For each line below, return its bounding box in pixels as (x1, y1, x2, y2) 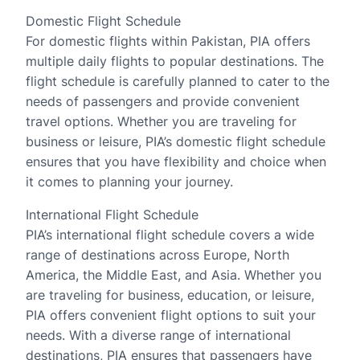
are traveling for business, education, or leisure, (26, 287, 314, 303)
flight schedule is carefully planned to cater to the (26, 73, 329, 89)
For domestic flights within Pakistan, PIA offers (26, 33, 310, 49)
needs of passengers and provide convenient (26, 93, 300, 109)
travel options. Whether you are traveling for (26, 113, 297, 129)
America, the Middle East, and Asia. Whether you (26, 267, 321, 283)
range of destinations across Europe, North (26, 247, 289, 263)
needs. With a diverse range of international (26, 327, 291, 343)
